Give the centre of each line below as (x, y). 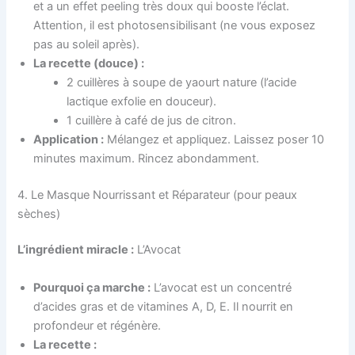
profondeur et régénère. (97, 325)
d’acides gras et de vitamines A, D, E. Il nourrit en (164, 306)
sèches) (39, 214)
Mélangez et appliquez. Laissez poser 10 (214, 139)
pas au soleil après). (87, 44)
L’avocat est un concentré (221, 287)
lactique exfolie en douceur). (142, 101)
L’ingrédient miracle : (76, 250)
